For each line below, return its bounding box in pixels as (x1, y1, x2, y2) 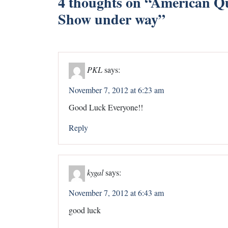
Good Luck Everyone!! (69, 101, 143, 112)
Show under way (58, 8, 158, 30)
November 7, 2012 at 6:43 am (69, 187, 164, 198)
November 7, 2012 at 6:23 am (69, 84, 164, 95)
